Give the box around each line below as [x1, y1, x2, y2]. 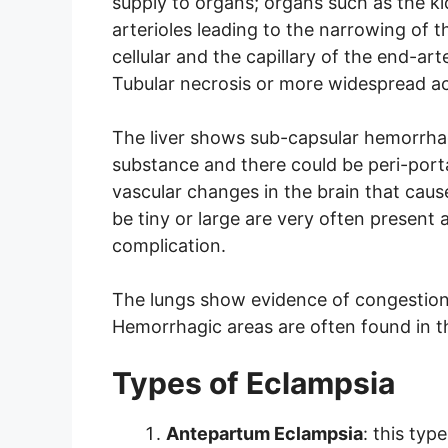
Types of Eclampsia [112, 365, 395, 402]
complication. [112, 235, 226, 257]
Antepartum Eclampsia [166, 423, 363, 445]
